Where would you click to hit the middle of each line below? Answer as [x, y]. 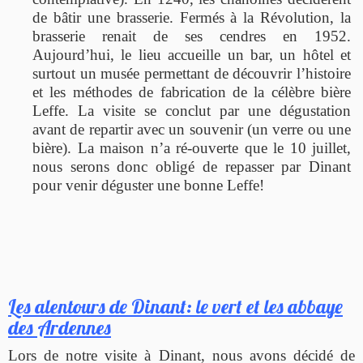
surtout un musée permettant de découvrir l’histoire [192, 74]
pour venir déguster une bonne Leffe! [148, 186]
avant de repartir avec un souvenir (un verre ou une [192, 130]
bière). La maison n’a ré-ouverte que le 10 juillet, [192, 148]
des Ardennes [60, 328]
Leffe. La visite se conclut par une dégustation [192, 111]
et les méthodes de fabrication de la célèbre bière [192, 92]
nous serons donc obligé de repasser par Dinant [192, 167]
